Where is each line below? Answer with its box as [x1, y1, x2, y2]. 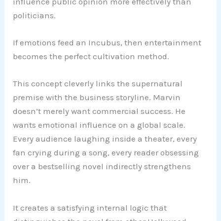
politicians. [13, 10, 56, 21]
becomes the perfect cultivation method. [13, 51, 170, 62]
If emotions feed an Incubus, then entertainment [13, 37, 202, 48]
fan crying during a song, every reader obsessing [13, 147, 199, 158]
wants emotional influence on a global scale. [13, 120, 186, 130]
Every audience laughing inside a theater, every [13, 134, 197, 144]
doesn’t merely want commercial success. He [13, 106, 186, 116]
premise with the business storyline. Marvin [13, 92, 181, 103]
